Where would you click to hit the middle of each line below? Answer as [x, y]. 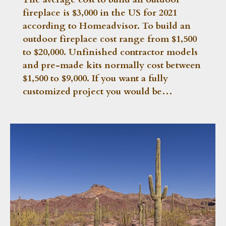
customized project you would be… [98, 91]
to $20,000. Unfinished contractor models [110, 52]
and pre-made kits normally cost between [112, 65]
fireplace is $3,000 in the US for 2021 [100, 13]
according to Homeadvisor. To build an [107, 26]
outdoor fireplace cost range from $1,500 [110, 39]
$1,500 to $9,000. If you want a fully [95, 78]
